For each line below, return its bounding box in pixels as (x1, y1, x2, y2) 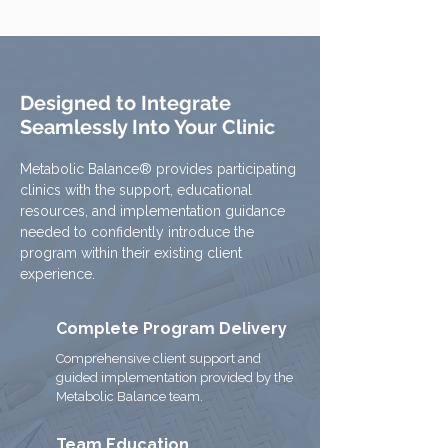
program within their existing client (20, 245, 242, 261)
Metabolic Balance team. (56, 389, 203, 404)
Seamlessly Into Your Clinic (20, 115, 275, 139)
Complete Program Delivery (56, 319, 287, 338)
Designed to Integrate (20, 91, 231, 115)
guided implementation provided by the (56, 370, 293, 385)
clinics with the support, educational (20, 182, 252, 198)
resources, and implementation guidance (20, 203, 285, 219)
